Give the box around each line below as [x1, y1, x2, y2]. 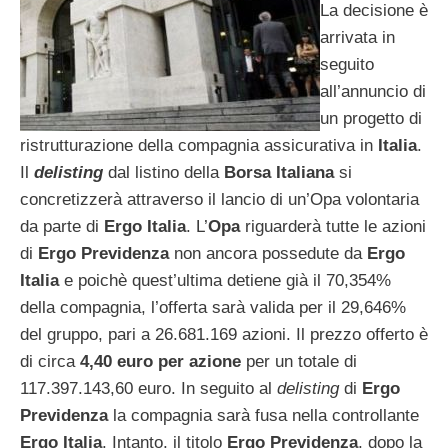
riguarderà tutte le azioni [240, 217, 426, 237]
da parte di [20, 217, 104, 237]
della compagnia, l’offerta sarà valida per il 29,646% [20, 298, 406, 318]
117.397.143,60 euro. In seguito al [20, 379, 277, 399]
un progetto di [320, 109, 422, 129]
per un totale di [241, 352, 357, 372]
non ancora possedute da [169, 244, 367, 264]
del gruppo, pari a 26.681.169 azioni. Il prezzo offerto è [20, 325, 428, 345]
